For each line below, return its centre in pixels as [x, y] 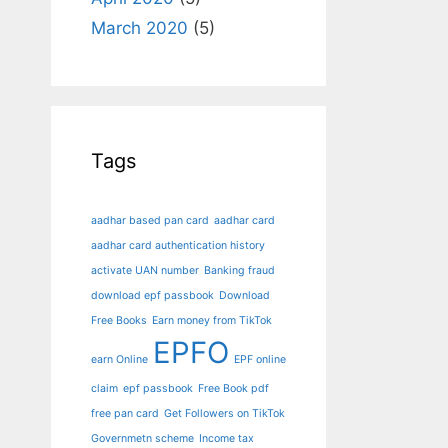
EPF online [260, 359]
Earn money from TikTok [212, 320]
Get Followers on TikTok [224, 413]
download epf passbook [152, 295]
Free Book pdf [233, 388]
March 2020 [139, 28]
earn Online [119, 359]
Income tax [226, 438]
